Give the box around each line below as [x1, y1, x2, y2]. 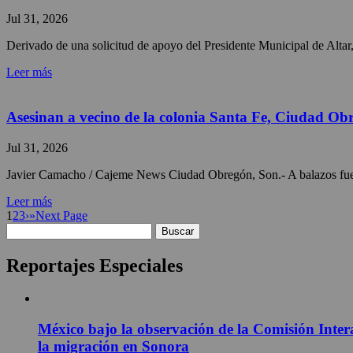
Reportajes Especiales [6, 255, 183, 276]
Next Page [35, 208, 87, 222]
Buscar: [6, 221, 43, 236]
